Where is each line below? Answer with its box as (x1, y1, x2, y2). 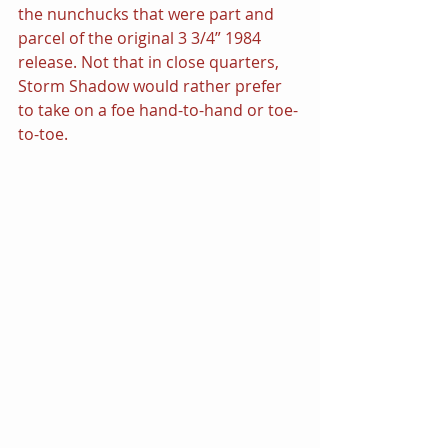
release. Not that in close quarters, (18, 50, 283, 73)
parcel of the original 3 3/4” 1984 (18, 26, 265, 49)
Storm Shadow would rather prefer (18, 74, 286, 97)
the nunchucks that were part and (18, 2, 278, 25)
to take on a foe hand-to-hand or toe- (18, 98, 298, 121)
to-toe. (18, 122, 68, 145)
